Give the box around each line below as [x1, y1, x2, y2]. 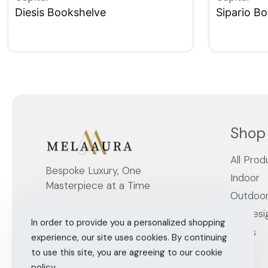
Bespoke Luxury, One [45, 164, 141, 178]
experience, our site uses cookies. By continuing [31, 231, 227, 243]
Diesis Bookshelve [15, 6, 106, 19]
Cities [230, 225, 256, 239]
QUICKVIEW [16, 47, 72, 61]
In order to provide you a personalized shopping [31, 216, 226, 229]
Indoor [230, 171, 260, 185]
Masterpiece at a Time [45, 179, 150, 193]
